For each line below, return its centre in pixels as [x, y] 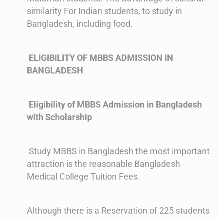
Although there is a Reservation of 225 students [118, 211]
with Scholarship [59, 117]
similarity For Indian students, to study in [104, 11]
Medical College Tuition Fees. [83, 177]
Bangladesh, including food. [80, 24]
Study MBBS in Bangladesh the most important [118, 151]
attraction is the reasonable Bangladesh [103, 164]
